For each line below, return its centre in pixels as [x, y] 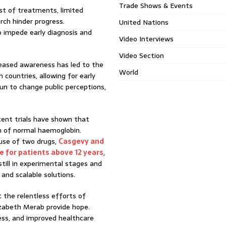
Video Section [142, 55]
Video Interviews [147, 39]
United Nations [144, 22]
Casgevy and [81, 141]
